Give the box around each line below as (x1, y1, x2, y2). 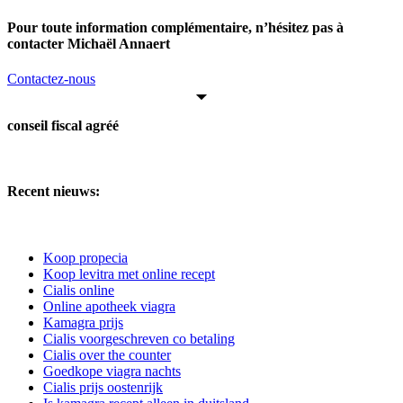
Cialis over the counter (43, 346, 171, 363)
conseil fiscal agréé (7, 117, 119, 133)
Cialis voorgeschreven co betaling (43, 330, 235, 346)
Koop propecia (43, 249, 128, 265)
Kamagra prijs (43, 314, 123, 330)
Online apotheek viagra (43, 298, 175, 314)
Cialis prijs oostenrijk (43, 379, 163, 395)
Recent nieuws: (7, 184, 100, 200)
